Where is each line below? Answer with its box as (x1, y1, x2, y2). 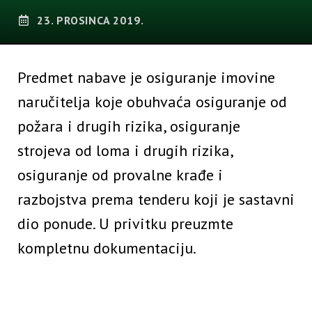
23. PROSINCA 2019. (37, 13, 144, 28)
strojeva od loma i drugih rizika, (17, 141, 233, 161)
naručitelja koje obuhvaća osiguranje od (17, 92, 287, 112)
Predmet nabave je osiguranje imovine (17, 68, 275, 88)
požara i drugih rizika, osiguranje (17, 116, 240, 136)
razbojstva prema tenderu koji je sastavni (17, 189, 295, 210)
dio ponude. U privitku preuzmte (17, 214, 233, 234)
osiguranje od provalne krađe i (17, 165, 223, 185)
